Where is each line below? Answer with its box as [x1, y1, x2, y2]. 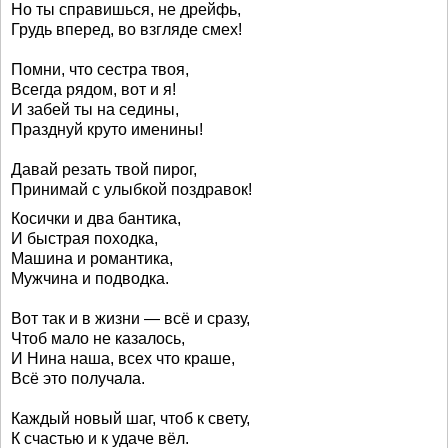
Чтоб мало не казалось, [11, 330, 185, 347]
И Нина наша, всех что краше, [11, 350, 235, 367]
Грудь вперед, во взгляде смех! [11, 21, 242, 38]
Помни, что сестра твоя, [11, 61, 189, 78]
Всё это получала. [11, 370, 145, 387]
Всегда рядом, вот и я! [11, 81, 176, 98]
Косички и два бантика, [11, 210, 181, 227]
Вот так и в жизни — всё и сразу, [11, 310, 250, 327]
